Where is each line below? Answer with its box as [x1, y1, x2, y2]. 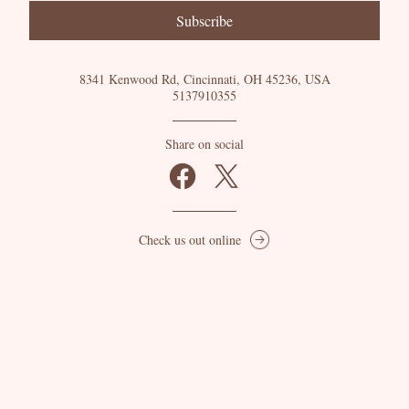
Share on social [165, 135, 244, 152]
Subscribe [176, 11, 233, 30]
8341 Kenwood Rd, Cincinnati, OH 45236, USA [79, 70, 330, 88]
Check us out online [139, 231, 242, 248]
